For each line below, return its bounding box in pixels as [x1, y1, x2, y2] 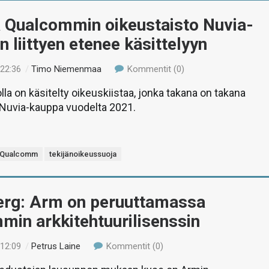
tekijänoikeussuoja [49, 150, 117, 159]
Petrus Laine [31, 241, 81, 252]
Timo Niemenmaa [31, 64, 102, 74]
